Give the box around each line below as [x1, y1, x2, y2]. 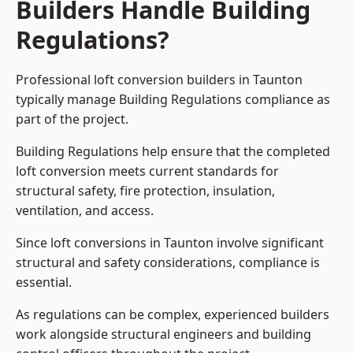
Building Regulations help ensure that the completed [16, 143, 330, 161]
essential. [16, 273, 72, 292]
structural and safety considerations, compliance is [16, 254, 320, 272]
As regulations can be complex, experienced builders [16, 306, 329, 324]
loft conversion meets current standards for [16, 162, 279, 180]
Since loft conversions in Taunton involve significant [16, 234, 324, 252]
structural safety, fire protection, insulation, [16, 182, 275, 200]
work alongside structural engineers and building [16, 325, 311, 344]
